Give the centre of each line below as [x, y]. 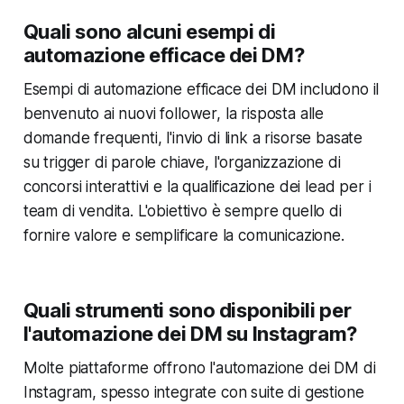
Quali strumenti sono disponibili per [187, 310]
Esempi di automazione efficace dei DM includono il [201, 89]
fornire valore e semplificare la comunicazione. [184, 235]
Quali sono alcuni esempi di [149, 31]
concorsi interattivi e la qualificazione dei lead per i [197, 186]
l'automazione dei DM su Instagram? [190, 333]
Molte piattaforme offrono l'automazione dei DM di [199, 367]
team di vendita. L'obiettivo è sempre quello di [182, 211]
